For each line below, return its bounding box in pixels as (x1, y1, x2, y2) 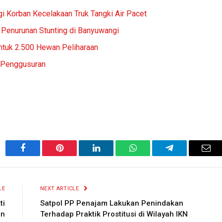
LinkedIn (95, 151, 128, 160)
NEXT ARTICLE (40, 185, 81, 192)
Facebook (22, 151, 57, 160)
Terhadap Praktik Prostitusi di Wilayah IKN (40, 209, 188, 219)
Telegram (168, 151, 203, 160)
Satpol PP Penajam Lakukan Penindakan (40, 198, 183, 208)
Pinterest (58, 151, 90, 160)
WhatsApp (132, 151, 170, 160)
